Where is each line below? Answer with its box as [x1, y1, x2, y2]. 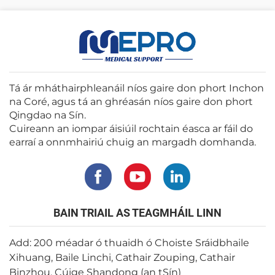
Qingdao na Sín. [9, 109, 86, 121]
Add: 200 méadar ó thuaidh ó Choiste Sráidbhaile [9, 237, 249, 249]
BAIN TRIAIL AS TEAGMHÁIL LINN [53, 206, 222, 219]
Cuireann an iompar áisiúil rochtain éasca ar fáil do [9, 123, 253, 134]
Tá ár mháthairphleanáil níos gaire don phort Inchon [9, 82, 264, 94]
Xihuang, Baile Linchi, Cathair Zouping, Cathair [9, 252, 235, 263]
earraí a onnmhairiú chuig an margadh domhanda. [9, 136, 256, 148]
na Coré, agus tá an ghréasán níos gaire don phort [9, 96, 253, 107]
